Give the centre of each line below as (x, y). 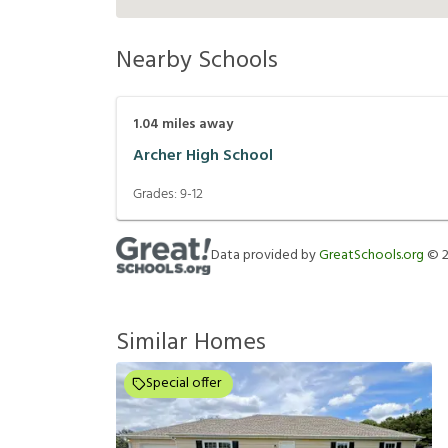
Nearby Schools (197, 61)
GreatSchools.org (371, 256)
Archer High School (203, 155)
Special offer (183, 384)
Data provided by (265, 256)
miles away (196, 125)
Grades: (156, 195)
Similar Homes (191, 343)
